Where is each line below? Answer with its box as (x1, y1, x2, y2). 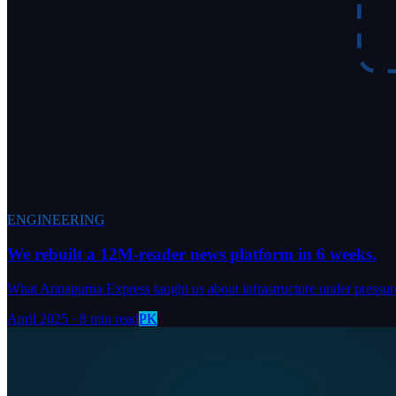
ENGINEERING (7, 212, 105, 228)
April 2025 (7, 310, 68, 326)
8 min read (80, 310, 139, 326)
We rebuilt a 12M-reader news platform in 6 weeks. (7, 244, 377, 263)
